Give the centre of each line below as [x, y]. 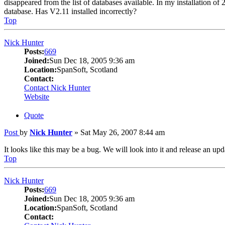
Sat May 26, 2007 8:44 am [123, 132]
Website [37, 96]
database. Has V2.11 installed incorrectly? [70, 11]
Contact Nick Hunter [57, 87]
